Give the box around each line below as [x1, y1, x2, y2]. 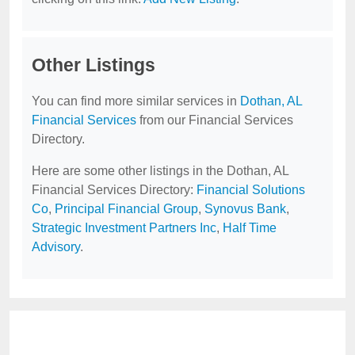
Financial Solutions [197, 183, 305, 197]
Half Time [223, 221, 277, 235]
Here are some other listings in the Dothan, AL [32, 164, 288, 177]
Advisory [32, 240, 80, 254]
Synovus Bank [204, 202, 286, 216]
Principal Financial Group [55, 202, 198, 216]
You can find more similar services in [32, 94, 240, 108]
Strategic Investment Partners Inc [32, 221, 216, 235]
